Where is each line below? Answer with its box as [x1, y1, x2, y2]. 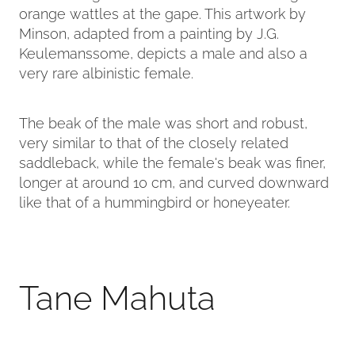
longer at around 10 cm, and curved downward [19, 170, 329, 191]
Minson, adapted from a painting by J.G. [19, 21, 279, 42]
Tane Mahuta [19, 271, 216, 318]
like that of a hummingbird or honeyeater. [19, 190, 294, 211]
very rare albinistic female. [19, 61, 193, 82]
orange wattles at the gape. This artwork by [19, 2, 306, 22]
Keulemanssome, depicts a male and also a [19, 41, 307, 62]
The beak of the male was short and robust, [19, 111, 307, 132]
